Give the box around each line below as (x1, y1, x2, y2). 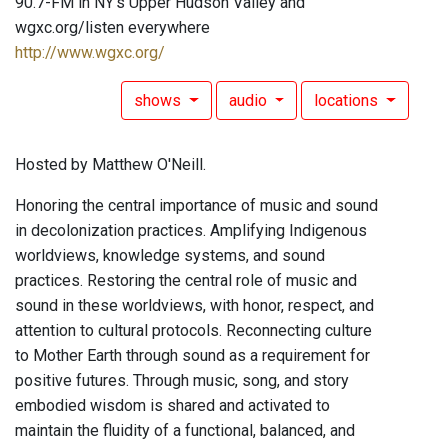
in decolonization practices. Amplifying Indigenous (15, 221, 367, 241)
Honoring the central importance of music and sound (15, 196, 378, 216)
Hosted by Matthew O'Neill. (15, 155, 206, 175)
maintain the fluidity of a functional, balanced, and (15, 421, 355, 441)
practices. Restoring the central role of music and (15, 271, 357, 291)
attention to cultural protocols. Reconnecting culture (15, 321, 372, 341)
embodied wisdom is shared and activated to (15, 396, 330, 416)
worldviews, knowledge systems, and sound (15, 246, 325, 266)
